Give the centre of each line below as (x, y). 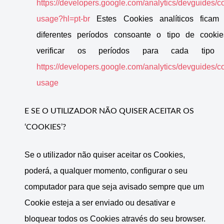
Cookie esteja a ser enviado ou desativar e (100, 203)
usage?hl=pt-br (63, 19)
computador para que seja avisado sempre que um (114, 187)
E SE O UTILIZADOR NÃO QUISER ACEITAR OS (109, 111)
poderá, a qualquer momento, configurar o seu (106, 171)
